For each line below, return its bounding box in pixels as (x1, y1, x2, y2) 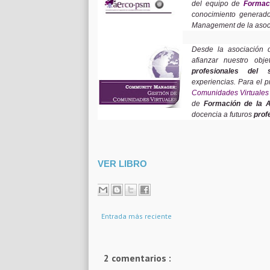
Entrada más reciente (101, 211, 172, 221)
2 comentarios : (104, 251, 171, 264)
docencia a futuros (192, 110, 254, 119)
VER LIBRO (98, 159, 147, 169)
